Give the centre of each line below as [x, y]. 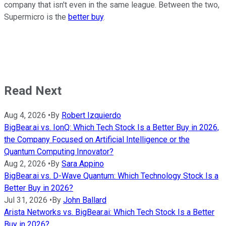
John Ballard [85, 200]
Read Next [33, 91]
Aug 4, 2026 [25, 116]
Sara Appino [83, 164]
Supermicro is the [36, 17]
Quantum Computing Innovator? [59, 152]
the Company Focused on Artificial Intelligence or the [97, 140]
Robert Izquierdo [91, 116]
